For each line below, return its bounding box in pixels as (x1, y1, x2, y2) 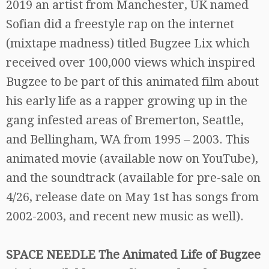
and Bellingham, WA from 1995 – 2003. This (6, 132, 250, 147)
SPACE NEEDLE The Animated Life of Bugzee (6, 247, 261, 262)
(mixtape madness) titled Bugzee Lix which (6, 36, 250, 50)
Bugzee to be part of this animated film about (6, 74, 259, 89)
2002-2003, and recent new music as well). (6, 209, 244, 223)
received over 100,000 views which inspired (6, 55, 255, 70)
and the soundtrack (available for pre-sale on (6, 171, 261, 185)
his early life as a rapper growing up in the (6, 94, 247, 108)
